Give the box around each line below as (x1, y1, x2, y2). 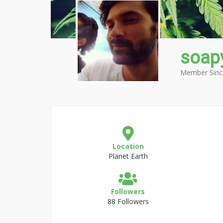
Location (112, 141, 144, 151)
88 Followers (107, 197, 149, 206)
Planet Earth (108, 151, 148, 161)
